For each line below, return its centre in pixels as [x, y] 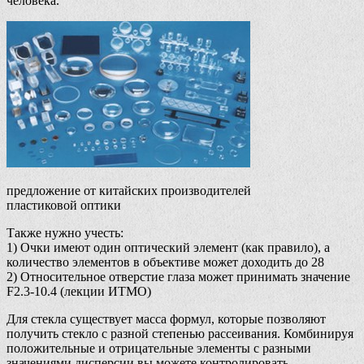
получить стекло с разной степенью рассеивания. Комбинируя [180, 333]
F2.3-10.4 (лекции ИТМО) [79, 291]
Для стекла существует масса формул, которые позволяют [166, 318]
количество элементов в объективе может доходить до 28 [165, 262]
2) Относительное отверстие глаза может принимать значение [178, 276]
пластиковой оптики [64, 205]
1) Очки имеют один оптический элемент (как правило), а [168, 247]
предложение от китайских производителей [129, 190]
